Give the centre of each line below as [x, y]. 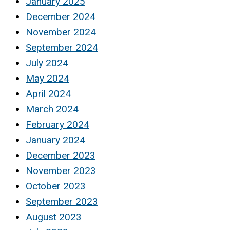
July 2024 [47, 63]
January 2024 [55, 140]
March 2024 [52, 109]
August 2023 [54, 217]
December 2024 [61, 17]
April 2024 [48, 94]
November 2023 [61, 171]
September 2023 [62, 202]
